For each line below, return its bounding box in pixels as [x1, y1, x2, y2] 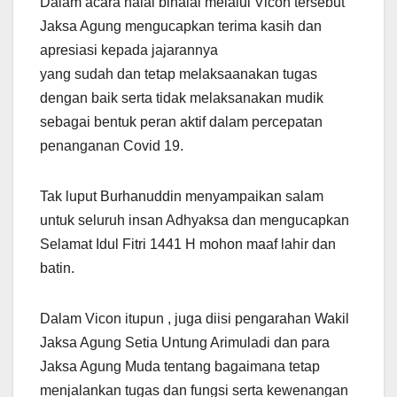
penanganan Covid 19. [40, 138, 183, 154]
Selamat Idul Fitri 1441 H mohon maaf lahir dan [40, 237, 336, 253]
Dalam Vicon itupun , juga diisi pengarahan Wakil [40, 311, 349, 327]
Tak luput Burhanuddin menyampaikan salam [40, 189, 323, 205]
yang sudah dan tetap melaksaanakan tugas [40, 66, 317, 82]
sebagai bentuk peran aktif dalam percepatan [40, 114, 323, 130]
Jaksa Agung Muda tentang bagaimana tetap [40, 359, 320, 375]
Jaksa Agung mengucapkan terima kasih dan [40, 19, 322, 35]
